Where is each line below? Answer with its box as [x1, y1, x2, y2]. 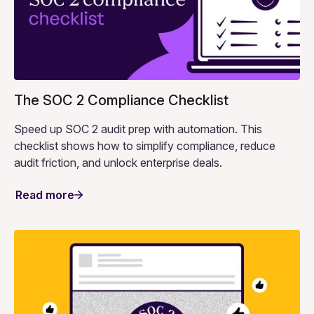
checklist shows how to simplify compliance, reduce [14, 138, 275, 153]
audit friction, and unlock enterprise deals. [14, 155, 222, 170]
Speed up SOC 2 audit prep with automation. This [14, 121, 262, 136]
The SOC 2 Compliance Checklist [14, 91, 228, 109]
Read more [15, 187, 74, 202]
